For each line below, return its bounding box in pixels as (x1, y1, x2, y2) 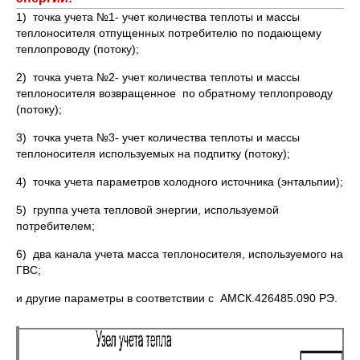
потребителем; (16, 219, 95, 232)
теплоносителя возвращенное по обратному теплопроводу (16, 87, 333, 100)
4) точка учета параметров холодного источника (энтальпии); (16, 175, 343, 188)
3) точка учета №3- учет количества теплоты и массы (16, 131, 300, 144)
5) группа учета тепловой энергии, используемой (16, 203, 279, 216)
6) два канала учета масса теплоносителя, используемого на (16, 247, 343, 260)
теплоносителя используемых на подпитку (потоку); (16, 147, 290, 160)
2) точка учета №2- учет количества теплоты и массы (16, 71, 300, 84)
